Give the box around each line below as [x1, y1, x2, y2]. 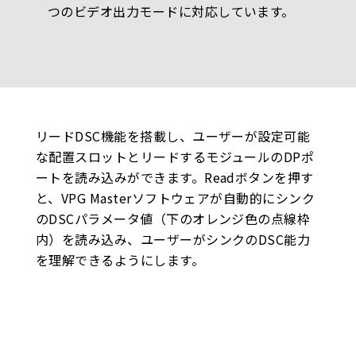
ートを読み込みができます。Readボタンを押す [35, 168, 314, 188]
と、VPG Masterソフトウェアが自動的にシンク [35, 188, 315, 208]
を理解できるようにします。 [35, 250, 205, 270]
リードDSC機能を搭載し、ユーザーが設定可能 [35, 126, 311, 146]
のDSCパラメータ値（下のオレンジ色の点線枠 [35, 209, 311, 229]
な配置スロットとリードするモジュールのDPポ [35, 147, 315, 167]
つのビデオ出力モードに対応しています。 [47, 2, 295, 21]
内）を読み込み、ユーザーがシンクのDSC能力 [35, 230, 311, 250]
